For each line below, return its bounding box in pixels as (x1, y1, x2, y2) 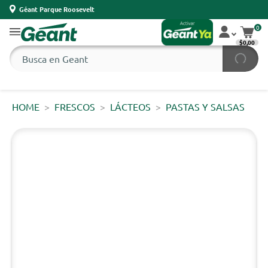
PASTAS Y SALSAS (166, 100, 245, 112)
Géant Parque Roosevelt (19, 4, 95, 14)
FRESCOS (54, 100, 95, 112)
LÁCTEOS (110, 100, 151, 112)
